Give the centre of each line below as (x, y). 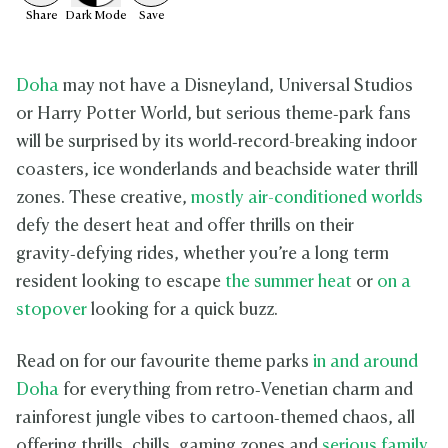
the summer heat (288, 283)
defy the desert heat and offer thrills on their (185, 227)
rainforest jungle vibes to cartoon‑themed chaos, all (215, 419)
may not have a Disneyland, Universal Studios (236, 87)
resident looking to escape (120, 283)
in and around (365, 363)
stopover (51, 311)
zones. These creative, (103, 199)
